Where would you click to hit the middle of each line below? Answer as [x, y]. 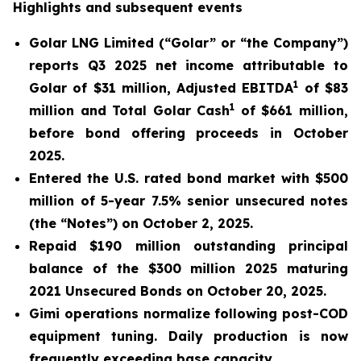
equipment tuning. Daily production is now [189, 336]
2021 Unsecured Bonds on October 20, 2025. [178, 291]
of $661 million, [292, 110]
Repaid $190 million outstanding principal [189, 246]
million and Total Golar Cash [130, 110]
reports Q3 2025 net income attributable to [189, 65]
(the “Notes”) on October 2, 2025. [141, 223]
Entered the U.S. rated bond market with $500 [189, 178]
